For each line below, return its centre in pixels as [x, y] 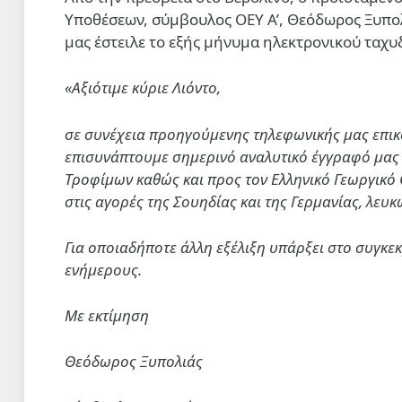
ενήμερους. [103, 269]
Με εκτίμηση [107, 315]
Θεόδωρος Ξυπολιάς [135, 362]
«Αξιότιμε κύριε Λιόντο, [143, 88]
